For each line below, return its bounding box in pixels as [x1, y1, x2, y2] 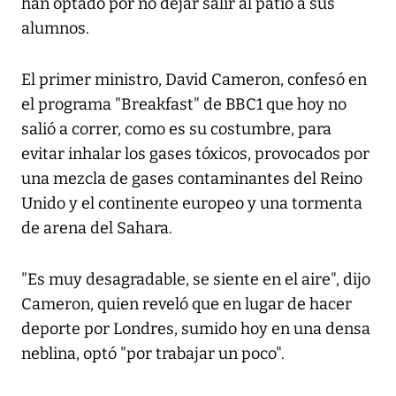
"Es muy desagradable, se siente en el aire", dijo [21, 270, 370, 290]
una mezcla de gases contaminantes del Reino [21, 169, 362, 189]
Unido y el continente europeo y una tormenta [21, 194, 362, 214]
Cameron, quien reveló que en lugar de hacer [21, 294, 352, 315]
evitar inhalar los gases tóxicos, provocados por [21, 144, 369, 164]
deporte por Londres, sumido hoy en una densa [21, 319, 370, 339]
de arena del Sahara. [21, 218, 172, 239]
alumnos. [21, 19, 89, 39]
